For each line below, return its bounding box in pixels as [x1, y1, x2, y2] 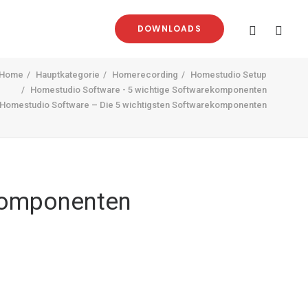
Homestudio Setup [190, 69, 267, 80]
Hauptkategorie [36, 69, 100, 80]
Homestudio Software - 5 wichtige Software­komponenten [30, 85, 267, 95]
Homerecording [112, 69, 178, 80]
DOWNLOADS [137, 23, 201, 34]
